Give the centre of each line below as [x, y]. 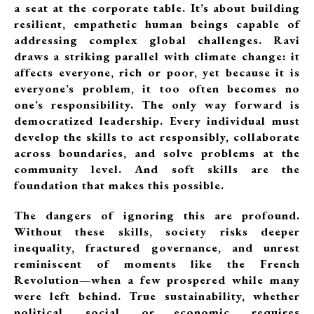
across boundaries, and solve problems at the [157, 153]
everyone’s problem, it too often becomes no [157, 88]
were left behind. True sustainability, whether [157, 296]
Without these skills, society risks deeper [157, 231]
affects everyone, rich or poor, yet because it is [157, 72]
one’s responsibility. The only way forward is [157, 104]
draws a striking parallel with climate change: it [157, 56]
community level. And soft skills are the [157, 169]
